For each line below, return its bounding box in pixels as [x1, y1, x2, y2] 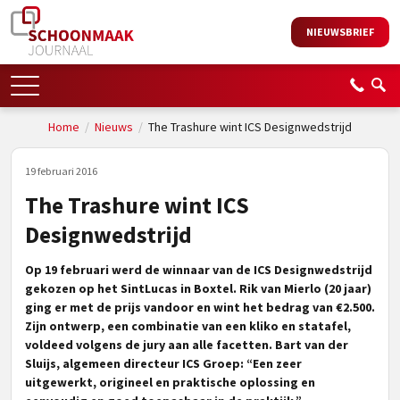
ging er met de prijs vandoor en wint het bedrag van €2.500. [25, 299, 375, 315]
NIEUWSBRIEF [306, 25, 374, 38]
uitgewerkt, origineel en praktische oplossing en [25, 374, 315, 390]
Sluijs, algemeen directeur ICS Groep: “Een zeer [25, 355, 302, 371]
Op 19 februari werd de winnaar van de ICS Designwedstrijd [25, 262, 372, 278]
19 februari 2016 [25, 164, 97, 178]
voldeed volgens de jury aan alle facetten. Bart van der [25, 337, 348, 353]
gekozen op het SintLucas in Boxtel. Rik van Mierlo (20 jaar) [25, 280, 371, 296]
